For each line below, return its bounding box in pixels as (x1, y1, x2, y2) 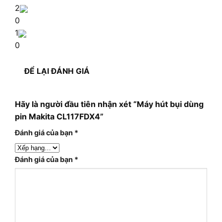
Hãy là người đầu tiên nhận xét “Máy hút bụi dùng (15, 99, 204, 110)
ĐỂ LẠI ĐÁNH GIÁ (24, 66, 90, 76)
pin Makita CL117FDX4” (15, 111, 104, 122)
